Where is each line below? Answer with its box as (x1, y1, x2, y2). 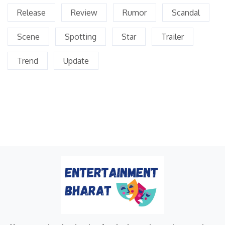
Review (71, 7, 97, 18)
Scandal (172, 7, 200, 18)
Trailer (161, 31, 184, 42)
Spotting (65, 31, 96, 42)
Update (63, 55, 89, 66)
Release (17, 7, 46, 18)
